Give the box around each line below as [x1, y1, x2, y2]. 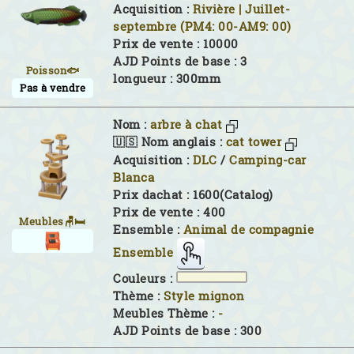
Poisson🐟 [25, 63, 80, 77]
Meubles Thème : [113, 305, 218, 321]
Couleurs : [113, 270, 176, 286]
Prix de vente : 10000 [113, 36, 239, 51]
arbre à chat [150, 116, 222, 132]
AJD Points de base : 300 [113, 322, 262, 338]
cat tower [225, 134, 281, 150]
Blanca [113, 169, 154, 185]
